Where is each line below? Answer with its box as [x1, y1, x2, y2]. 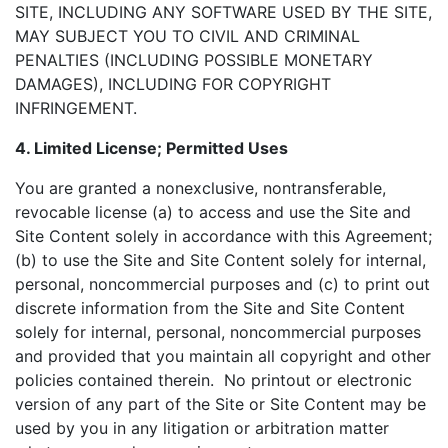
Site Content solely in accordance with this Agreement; [15, 226, 432, 246]
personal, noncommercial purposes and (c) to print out [15, 274, 430, 294]
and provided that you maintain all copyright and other [15, 346, 431, 366]
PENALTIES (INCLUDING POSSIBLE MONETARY [15, 50, 373, 70]
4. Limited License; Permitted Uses [15, 138, 288, 158]
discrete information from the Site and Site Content [15, 298, 405, 318]
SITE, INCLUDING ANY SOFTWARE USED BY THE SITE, [15, 2, 432, 22]
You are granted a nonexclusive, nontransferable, [15, 178, 386, 198]
